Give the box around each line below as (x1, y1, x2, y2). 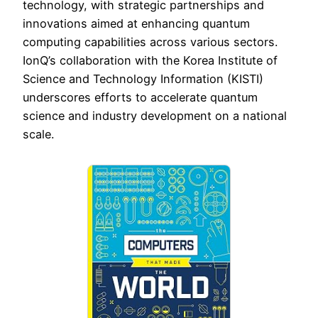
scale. (23, 127, 54, 142)
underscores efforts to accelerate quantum (23, 90, 258, 105)
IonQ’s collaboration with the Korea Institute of (23, 53, 278, 68)
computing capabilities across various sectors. (23, 35, 278, 50)
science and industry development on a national (23, 109, 287, 124)
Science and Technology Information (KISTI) (23, 72, 263, 87)
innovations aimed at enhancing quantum (23, 16, 250, 31)
